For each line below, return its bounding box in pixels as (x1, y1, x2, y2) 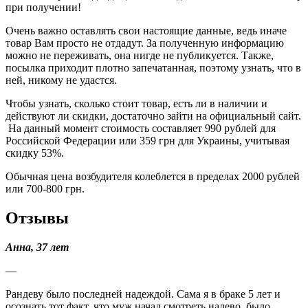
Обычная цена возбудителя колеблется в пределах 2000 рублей (5, 170, 300, 182)
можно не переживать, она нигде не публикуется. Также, (5, 49, 274, 61)
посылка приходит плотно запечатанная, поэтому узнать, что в (5, 61, 301, 74)
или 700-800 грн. (5, 182, 85, 195)
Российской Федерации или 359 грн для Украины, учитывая (5, 134, 289, 146)
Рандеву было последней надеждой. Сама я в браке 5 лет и (5, 287, 280, 300)
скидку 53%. (5, 146, 64, 159)
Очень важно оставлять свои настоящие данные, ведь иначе (5, 24, 287, 36)
